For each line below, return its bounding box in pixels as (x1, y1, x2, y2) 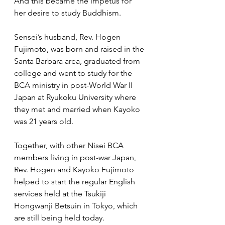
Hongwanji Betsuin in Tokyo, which (14, 201, 140, 211)
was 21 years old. (14, 117, 79, 127)
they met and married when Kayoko (14, 104, 142, 115)
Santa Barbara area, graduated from (14, 56, 142, 66)
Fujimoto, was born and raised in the (14, 44, 146, 54)
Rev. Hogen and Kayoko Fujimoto (14, 165, 136, 175)
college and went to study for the (14, 68, 134, 78)
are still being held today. (14, 213, 104, 223)
